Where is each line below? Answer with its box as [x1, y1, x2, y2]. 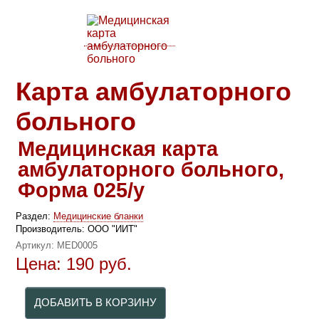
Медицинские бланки [53, 210, 144, 221]
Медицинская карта [18, 137, 219, 160]
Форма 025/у [18, 178, 145, 202]
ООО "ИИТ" [88, 223, 138, 234]
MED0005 [57, 239, 98, 251]
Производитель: [16, 223, 88, 234]
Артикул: [16, 239, 58, 251]
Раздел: [16, 210, 54, 221]
